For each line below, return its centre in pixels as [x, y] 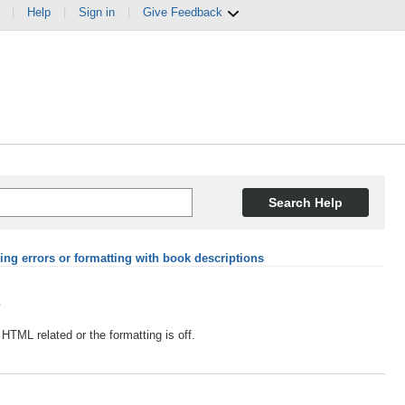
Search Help [306, 202]
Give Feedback [184, 12]
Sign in [97, 12]
